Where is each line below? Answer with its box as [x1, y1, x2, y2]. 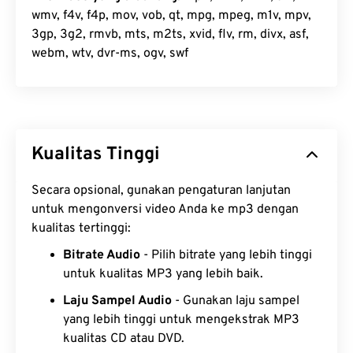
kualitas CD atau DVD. [63, 331, 184, 347]
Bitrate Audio [63, 247, 140, 264]
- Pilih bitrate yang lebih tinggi [140, 247, 312, 264]
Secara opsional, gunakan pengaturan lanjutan [32, 183, 291, 199]
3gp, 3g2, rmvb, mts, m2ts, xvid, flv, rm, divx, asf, [32, 27, 309, 43]
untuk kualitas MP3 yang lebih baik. [63, 266, 263, 283]
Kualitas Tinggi [32, 143, 160, 167]
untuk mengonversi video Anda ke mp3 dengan [32, 202, 299, 218]
